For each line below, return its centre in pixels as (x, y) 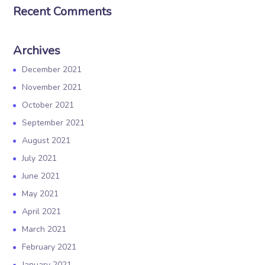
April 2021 (42, 211)
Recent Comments (63, 12)
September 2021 (54, 123)
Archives (37, 51)
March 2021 (44, 229)
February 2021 (49, 247)
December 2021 (52, 70)
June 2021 (41, 176)
